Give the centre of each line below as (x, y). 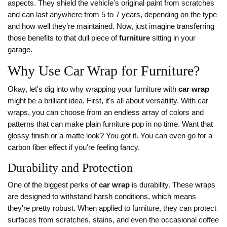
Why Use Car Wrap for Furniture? (104, 71)
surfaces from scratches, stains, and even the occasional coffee (113, 220)
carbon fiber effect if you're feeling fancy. (74, 148)
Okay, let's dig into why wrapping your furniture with (93, 89)
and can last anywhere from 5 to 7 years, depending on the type (112, 15)
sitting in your (173, 38)
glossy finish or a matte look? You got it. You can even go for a (110, 136)
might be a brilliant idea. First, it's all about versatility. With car (108, 101)
